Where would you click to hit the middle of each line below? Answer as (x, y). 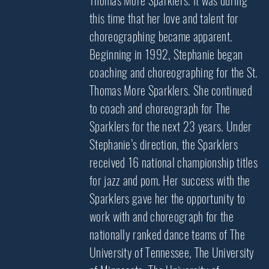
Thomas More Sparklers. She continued (171, 90)
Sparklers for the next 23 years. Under (171, 126)
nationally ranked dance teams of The (167, 234)
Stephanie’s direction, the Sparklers (164, 144)
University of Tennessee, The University (172, 252)
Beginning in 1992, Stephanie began (166, 54)
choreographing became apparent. (161, 36)
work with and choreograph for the (162, 216)
